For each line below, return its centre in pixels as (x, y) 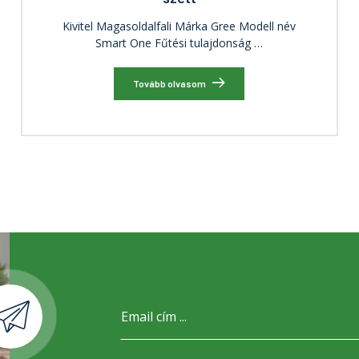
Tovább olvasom (170, 83)
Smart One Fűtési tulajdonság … (179, 43)
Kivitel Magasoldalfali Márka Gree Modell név (179, 26)
